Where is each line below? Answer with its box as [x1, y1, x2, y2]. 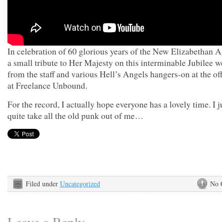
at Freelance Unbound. [7, 80, 87, 91]
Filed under [26, 179, 60, 188]
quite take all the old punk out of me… [7, 110, 143, 121]
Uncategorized [60, 179, 100, 188]
